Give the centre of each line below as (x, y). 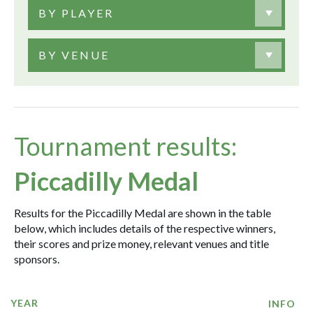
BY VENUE (74, 55)
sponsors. (37, 259)
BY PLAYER (76, 13)
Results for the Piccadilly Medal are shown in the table (143, 213)
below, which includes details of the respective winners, (145, 228)
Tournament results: (125, 146)
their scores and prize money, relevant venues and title (141, 243)
